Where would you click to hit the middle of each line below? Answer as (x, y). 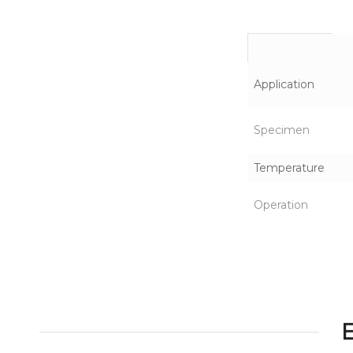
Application (284, 85)
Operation (281, 205)
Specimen (281, 130)
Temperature (289, 168)
